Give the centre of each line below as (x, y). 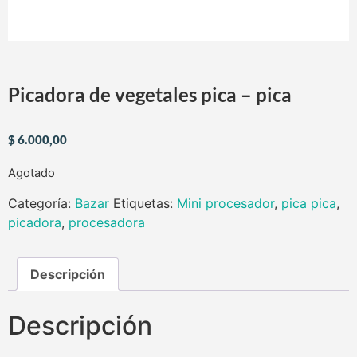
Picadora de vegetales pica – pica (150, 94)
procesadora (107, 222)
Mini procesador (226, 203)
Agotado (31, 173)
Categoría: (41, 203)
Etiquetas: (145, 203)
